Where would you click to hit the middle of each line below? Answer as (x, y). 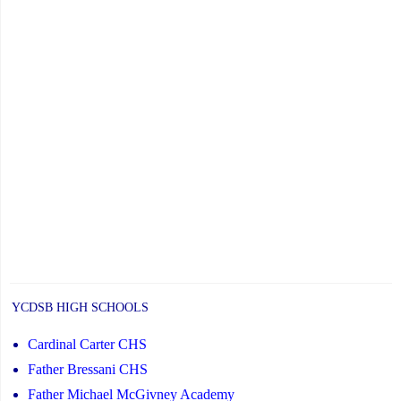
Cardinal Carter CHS (87, 344)
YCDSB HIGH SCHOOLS (80, 307)
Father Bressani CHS (88, 369)
